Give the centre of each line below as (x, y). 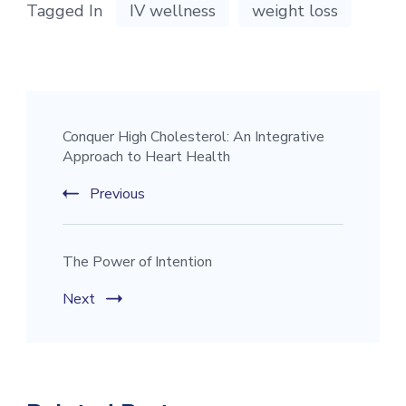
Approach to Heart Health (146, 156)
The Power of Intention (137, 261)
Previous (117, 193)
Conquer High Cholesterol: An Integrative (193, 136)
